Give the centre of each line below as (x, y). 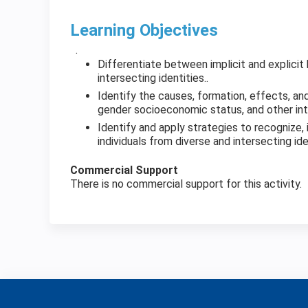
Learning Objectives (144, 30)
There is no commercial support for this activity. (186, 184)
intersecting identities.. (153, 78)
